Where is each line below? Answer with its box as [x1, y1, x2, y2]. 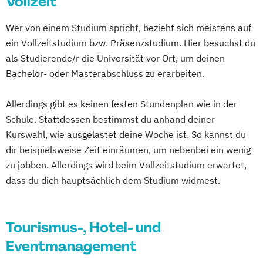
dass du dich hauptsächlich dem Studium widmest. [6, 174, 220, 187]
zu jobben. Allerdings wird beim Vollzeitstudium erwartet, [6, 159, 247, 171]
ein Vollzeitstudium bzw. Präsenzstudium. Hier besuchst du [6, 37, 255, 49]
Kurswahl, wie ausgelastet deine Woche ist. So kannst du [6, 129, 246, 141]
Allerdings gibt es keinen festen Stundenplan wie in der [6, 98, 237, 110]
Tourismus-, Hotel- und [6, 218, 161, 237]
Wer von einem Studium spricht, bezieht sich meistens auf [6, 22, 251, 34]
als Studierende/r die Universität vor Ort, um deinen [6, 52, 225, 65]
